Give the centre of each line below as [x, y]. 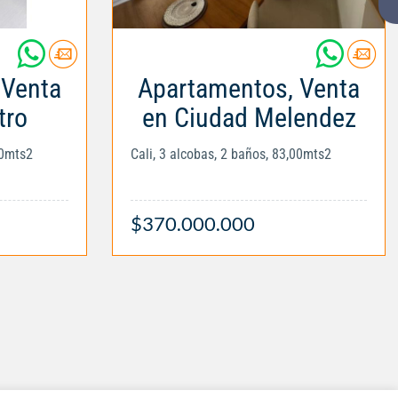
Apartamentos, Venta [249, 88]
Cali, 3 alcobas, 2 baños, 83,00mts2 [231, 154]
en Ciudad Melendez [249, 117]
